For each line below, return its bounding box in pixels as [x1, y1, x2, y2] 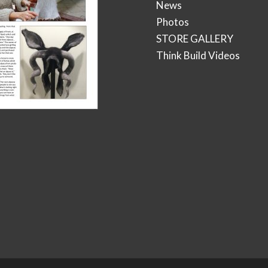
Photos [156, 16, 190, 29]
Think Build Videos [156, 49, 240, 62]
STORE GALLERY [156, 32, 234, 45]
